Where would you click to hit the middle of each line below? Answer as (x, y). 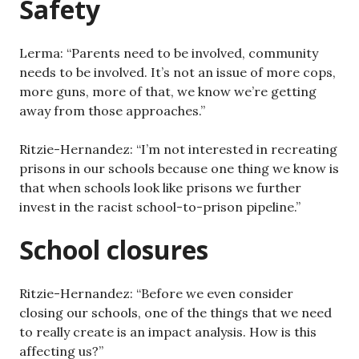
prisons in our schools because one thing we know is (179, 168)
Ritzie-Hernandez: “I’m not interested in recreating (178, 149)
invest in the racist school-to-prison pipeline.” (160, 207)
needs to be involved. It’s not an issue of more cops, (177, 72)
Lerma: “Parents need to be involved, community (169, 53)
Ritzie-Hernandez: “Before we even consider (156, 293)
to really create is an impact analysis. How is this (168, 332)
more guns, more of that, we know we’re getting (168, 91)
